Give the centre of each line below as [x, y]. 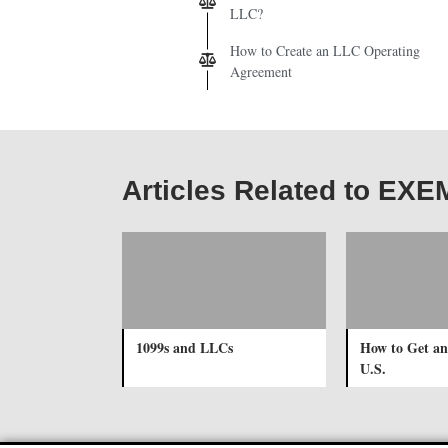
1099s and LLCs [184, 347]
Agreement [261, 71]
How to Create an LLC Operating [325, 50]
